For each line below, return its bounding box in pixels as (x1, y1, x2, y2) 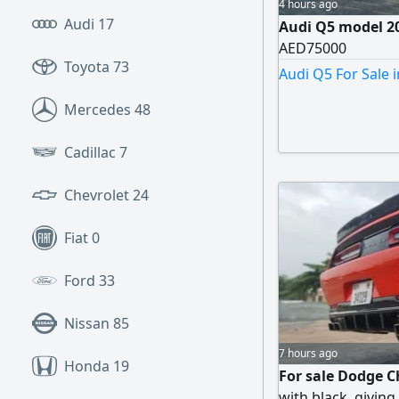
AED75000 (279, 38, 346, 58)
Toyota (64, 57, 113, 77)
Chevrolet (64, 185, 133, 205)
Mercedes (64, 100, 134, 119)
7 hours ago (279, 346, 338, 361)
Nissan (64, 313, 113, 333)
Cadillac (64, 142, 119, 162)
